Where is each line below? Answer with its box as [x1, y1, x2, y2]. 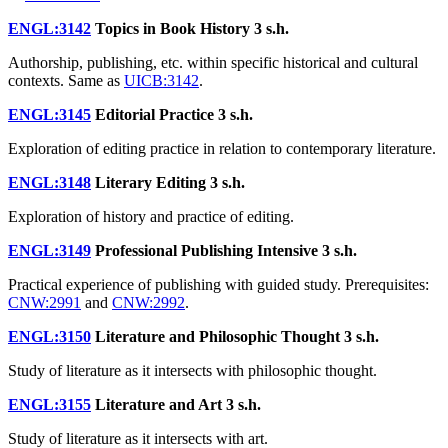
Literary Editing [91, 173, 210, 191]
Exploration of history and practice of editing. [8, 207, 294, 225]
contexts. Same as [8, 71, 124, 89]
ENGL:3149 [8, 241, 91, 259]
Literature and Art [91, 395, 226, 413]
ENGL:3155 [8, 395, 91, 413]
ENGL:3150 [8, 327, 91, 345]
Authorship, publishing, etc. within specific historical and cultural [8, 53, 418, 71]
